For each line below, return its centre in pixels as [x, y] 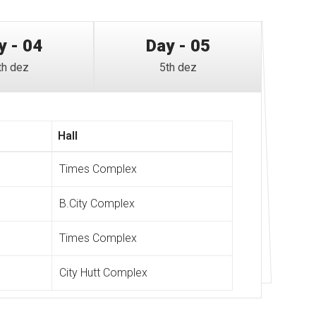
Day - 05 [178, 45]
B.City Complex [97, 203]
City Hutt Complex [103, 272]
